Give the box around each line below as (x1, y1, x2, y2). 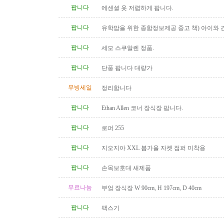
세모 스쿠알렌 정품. (101, 44, 154, 51)
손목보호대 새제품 (101, 164, 151, 171)
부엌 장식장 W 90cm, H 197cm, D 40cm (101, 184, 201, 191)
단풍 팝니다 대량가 (101, 64, 152, 71)
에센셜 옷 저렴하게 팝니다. (101, 4, 173, 11)
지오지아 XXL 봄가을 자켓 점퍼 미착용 (101, 144, 205, 151)
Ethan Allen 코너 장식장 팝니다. (101, 104, 183, 111)
